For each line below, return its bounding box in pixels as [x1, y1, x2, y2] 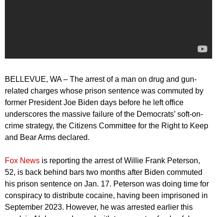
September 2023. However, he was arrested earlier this [5, 203, 193, 211]
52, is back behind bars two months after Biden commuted [5, 168, 202, 176]
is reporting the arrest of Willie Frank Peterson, [40, 156, 200, 165]
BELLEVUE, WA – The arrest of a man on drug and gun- [5, 75, 197, 83]
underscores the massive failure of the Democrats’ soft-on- [5, 110, 203, 118]
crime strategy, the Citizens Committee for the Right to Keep [5, 122, 208, 130]
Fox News [5, 156, 40, 165]
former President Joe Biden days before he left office [5, 98, 184, 107]
